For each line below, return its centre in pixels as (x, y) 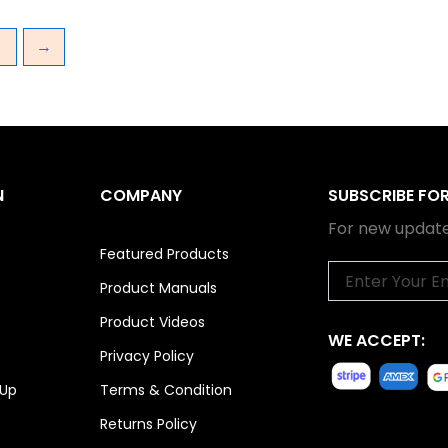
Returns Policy (149, 424)
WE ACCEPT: (377, 341)
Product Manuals (159, 288)
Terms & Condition (166, 390)
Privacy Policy (147, 356)
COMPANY (141, 195)
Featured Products (165, 254)
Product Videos (153, 322)
